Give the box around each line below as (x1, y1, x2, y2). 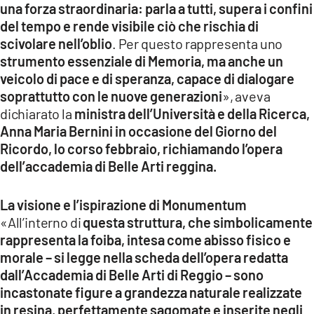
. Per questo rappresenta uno (112, 34, 283, 52)
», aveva (222, 87, 271, 104)
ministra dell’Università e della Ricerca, (74, 104, 310, 122)
